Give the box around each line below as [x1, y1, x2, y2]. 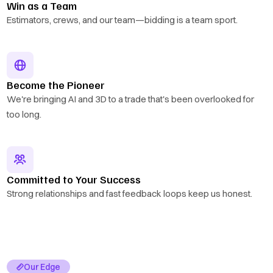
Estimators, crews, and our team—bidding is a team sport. [7, 14, 238, 26]
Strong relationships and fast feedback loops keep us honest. [7, 188, 253, 200]
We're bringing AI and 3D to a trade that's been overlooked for [7, 93, 255, 105]
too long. [7, 108, 42, 121]
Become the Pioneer [7, 78, 105, 92]
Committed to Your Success [7, 172, 141, 186]
